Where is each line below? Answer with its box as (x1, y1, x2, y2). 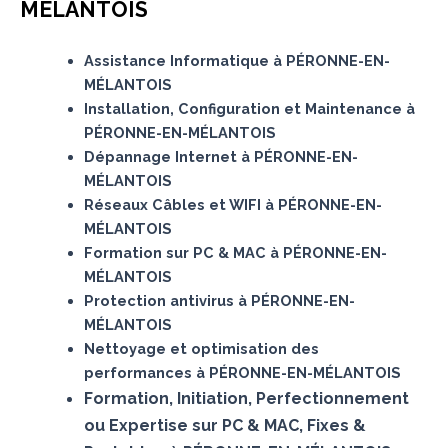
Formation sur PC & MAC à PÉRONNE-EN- (83, 243, 387, 261)
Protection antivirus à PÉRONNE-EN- (83, 291, 355, 309)
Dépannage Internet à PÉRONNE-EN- (83, 147, 358, 165)
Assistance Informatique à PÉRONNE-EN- (83, 51, 390, 69)
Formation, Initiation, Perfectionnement (83, 388, 409, 408)
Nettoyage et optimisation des (83, 339, 319, 357)
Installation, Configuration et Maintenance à (83, 99, 415, 117)
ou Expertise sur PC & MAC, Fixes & (83, 415, 366, 435)
